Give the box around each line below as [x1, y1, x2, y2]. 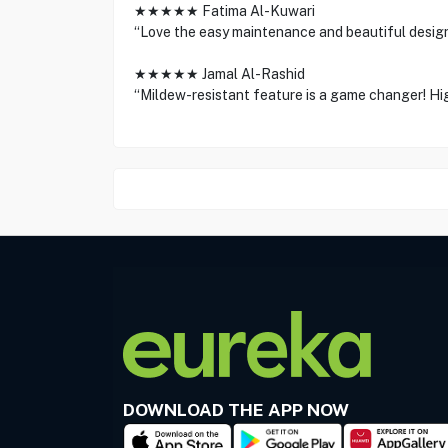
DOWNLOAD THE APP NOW [123, 398, 349, 420]
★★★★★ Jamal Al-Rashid [133, 66, 305, 82]
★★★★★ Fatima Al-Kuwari [133, 3, 315, 19]
